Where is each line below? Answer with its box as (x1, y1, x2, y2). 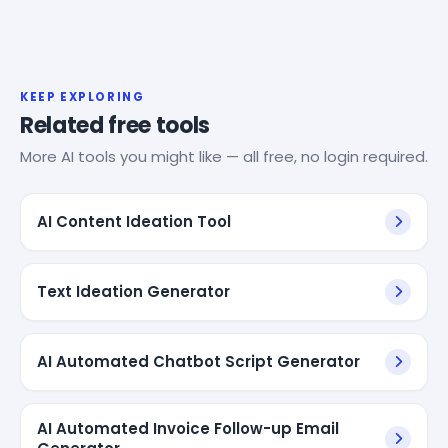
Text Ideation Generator (37, 280, 230, 302)
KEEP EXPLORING (20, 88, 145, 105)
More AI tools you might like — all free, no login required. (20, 145, 428, 167)
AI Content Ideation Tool (37, 210, 231, 232)
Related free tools (20, 109, 211, 141)
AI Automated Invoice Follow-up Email (37, 417, 339, 439)
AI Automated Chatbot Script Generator (37, 350, 360, 372)
